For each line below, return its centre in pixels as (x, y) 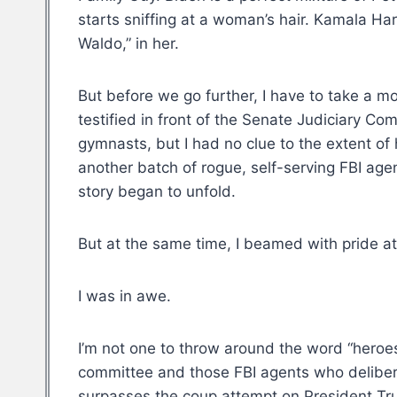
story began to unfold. (157, 192)
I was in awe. (125, 296)
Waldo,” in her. (128, 44)
